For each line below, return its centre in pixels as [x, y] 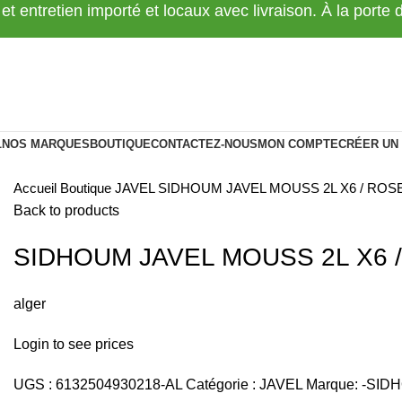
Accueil [37, 188]
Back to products [66, 210]
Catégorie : [221, 385]
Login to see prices [74, 344]
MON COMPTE [297, 144]
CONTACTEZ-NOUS [204, 144]
